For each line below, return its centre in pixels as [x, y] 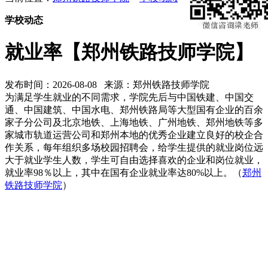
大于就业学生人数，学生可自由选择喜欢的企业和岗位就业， [134, 160]
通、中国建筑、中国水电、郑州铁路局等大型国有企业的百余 [134, 109]
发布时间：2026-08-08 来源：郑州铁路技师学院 [109, 84]
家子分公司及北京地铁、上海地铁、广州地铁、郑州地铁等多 [134, 122]
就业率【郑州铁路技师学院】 [129, 52]
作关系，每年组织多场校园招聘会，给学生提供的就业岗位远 [134, 147]
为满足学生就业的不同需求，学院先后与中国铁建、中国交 [129, 97]
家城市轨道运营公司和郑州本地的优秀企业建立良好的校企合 [134, 135]
